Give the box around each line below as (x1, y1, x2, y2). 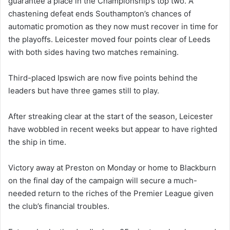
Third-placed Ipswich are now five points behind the (8, 72, 198, 83)
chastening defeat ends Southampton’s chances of (8, 8, 191, 18)
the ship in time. (8, 137, 66, 147)
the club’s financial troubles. (8, 201, 109, 211)
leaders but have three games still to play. (8, 85, 159, 95)
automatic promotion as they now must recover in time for (8, 21, 218, 31)
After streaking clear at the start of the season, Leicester (8, 111, 213, 121)
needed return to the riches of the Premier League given (8, 188, 214, 198)
